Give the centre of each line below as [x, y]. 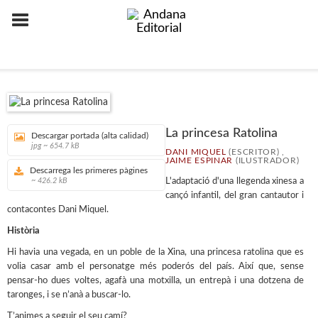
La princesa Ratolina [221, 133]
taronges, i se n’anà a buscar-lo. [69, 295]
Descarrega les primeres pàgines [89, 170]
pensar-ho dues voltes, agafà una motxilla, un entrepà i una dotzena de [155, 281]
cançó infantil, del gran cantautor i [235, 196]
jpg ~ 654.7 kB [55, 146]
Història [23, 231]
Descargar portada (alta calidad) [90, 136]
